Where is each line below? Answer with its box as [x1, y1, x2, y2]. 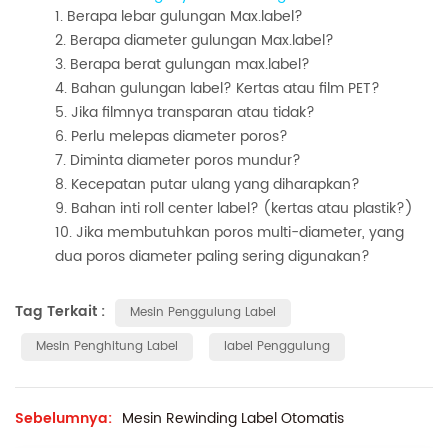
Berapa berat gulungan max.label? [70, 53, 310, 77]
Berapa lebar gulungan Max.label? [67, 5, 303, 29]
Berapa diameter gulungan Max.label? [70, 29, 334, 53]
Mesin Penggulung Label [130, 303, 276, 323]
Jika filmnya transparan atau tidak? [71, 101, 315, 125]
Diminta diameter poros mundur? [70, 149, 301, 173]
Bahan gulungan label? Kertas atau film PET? [71, 77, 380, 101]
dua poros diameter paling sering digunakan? [55, 245, 370, 269]
